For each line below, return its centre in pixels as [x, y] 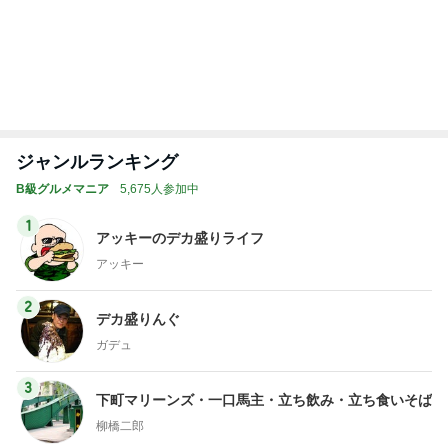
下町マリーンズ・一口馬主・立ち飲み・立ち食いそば [264, 391]
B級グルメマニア [62, 181]
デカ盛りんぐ [138, 310]
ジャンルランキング [97, 154]
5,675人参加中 [159, 181]
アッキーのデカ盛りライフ [180, 229]
